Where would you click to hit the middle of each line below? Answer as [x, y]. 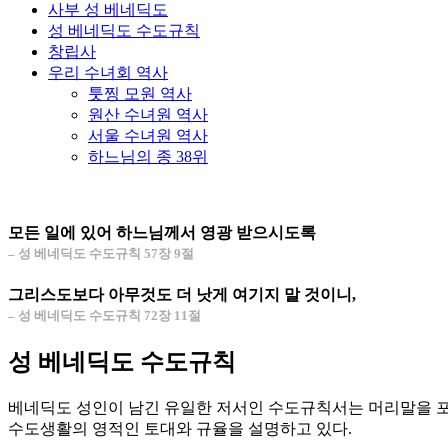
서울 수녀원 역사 [148, 135]
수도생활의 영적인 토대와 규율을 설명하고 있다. [180, 428]
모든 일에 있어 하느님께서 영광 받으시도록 [162, 233]
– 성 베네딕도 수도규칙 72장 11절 [104, 315]
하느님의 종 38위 [148, 156]
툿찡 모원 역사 [140, 93]
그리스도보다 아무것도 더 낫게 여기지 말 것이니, [182, 294]
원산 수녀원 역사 [148, 114]
